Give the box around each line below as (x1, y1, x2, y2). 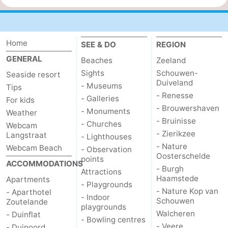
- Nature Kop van (156, 186, 218, 196)
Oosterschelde (156, 151, 210, 161)
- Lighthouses (81, 132, 132, 142)
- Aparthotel (6, 187, 51, 197)
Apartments (6, 175, 50, 185)
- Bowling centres (81, 215, 146, 225)
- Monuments (81, 106, 131, 117)
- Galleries (81, 94, 120, 104)
